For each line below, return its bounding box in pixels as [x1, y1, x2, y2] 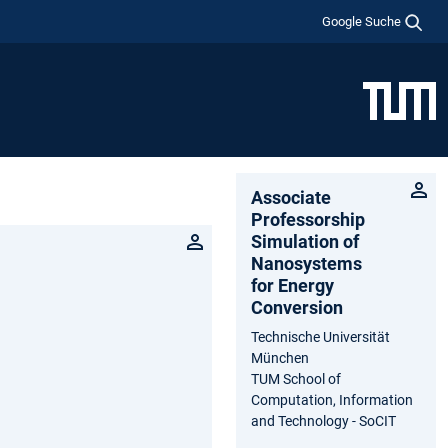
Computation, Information [251, 391, 413, 408]
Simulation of [251, 230, 359, 252]
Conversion [251, 296, 343, 318]
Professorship [251, 208, 365, 230]
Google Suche [322, 13, 402, 29]
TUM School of [251, 370, 341, 387]
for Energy [251, 274, 334, 296]
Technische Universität [251, 328, 390, 345]
